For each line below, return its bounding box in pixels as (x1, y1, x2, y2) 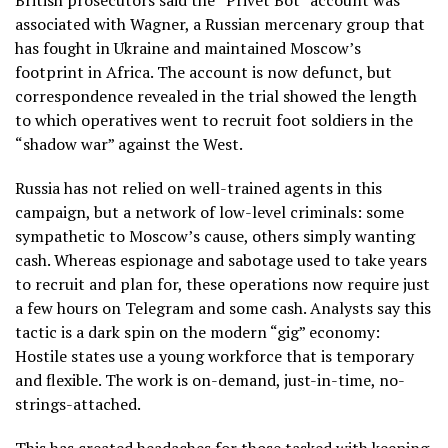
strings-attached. (15, 393, 141, 416)
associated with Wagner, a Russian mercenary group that (15, 13, 425, 36)
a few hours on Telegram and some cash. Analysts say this (15, 297, 431, 320)
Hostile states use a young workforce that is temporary (15, 345, 414, 368)
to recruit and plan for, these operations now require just (15, 273, 430, 296)
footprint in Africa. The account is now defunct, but (15, 61, 392, 84)
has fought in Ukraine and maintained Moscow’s (15, 37, 361, 60)
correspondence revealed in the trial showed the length (15, 85, 417, 108)
